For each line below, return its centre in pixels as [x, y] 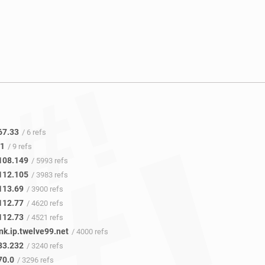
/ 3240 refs [45, 246]
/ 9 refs [20, 147]
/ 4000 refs [90, 232]
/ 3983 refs [49, 175]
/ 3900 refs [45, 189]
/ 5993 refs [49, 161]
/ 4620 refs [45, 203]
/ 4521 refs [45, 218]
